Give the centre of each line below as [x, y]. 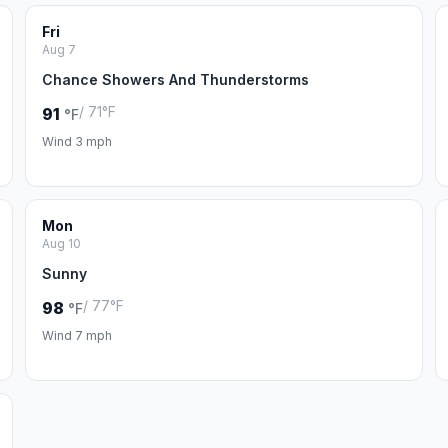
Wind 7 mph [77, 335]
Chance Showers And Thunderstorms [176, 79]
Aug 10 [62, 243]
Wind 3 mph [77, 141]
